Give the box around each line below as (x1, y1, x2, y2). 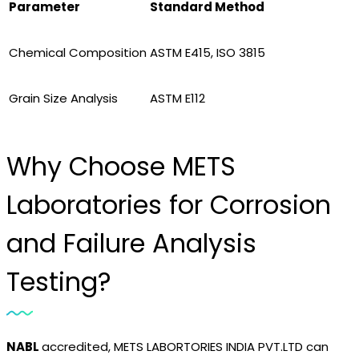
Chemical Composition (9, 44, 147, 61)
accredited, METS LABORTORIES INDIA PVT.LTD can (42, 338, 329, 355)
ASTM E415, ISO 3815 (150, 44, 265, 61)
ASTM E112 (150, 90, 205, 107)
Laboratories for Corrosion (6, 187, 331, 223)
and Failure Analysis (6, 225, 256, 261)
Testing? (6, 264, 111, 300)
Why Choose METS (6, 148, 236, 184)
